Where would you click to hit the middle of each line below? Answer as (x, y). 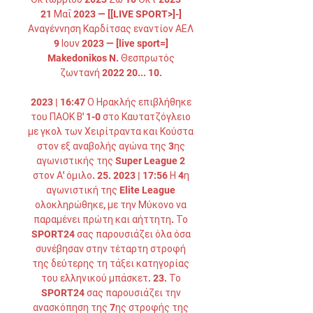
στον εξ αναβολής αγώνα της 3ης (111, 146)
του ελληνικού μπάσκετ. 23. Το (111, 278)
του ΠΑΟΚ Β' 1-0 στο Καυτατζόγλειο (111, 117)
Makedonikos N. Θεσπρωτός (111, 58)
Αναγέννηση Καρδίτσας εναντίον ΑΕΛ (111, 29)
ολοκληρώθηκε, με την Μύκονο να (111, 205)
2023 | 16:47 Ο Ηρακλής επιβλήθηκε (111, 102)
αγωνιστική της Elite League (111, 190)
